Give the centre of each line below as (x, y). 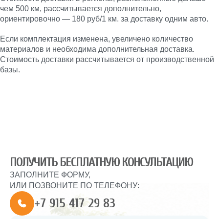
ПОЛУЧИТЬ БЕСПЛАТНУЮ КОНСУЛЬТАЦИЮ (101, 162)
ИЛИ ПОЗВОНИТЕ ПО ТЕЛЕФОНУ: (75, 186)
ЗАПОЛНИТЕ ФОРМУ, (50, 175)
